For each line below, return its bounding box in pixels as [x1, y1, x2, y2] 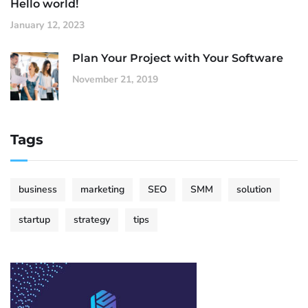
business [19, 183, 57, 197]
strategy [74, 213, 110, 227]
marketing [80, 183, 124, 197]
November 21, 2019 [72, 73, 158, 87]
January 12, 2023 [10, 19, 85, 32]
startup [19, 213, 50, 227]
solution [236, 183, 272, 197]
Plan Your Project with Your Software [72, 52, 283, 65]
